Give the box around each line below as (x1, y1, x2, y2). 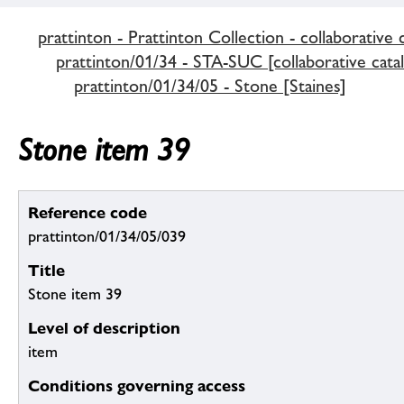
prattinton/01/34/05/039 (28, 227, 186, 246)
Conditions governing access (28, 376, 245, 396)
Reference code (28, 203, 147, 223)
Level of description (28, 318, 180, 338)
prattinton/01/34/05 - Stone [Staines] (74, 74, 346, 96)
